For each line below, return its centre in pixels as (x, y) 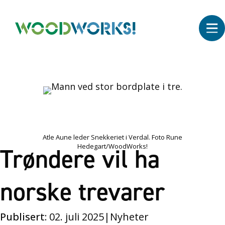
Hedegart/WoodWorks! (113, 146)
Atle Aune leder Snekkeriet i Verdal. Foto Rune (113, 137)
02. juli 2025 (75, 217)
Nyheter (129, 217)
